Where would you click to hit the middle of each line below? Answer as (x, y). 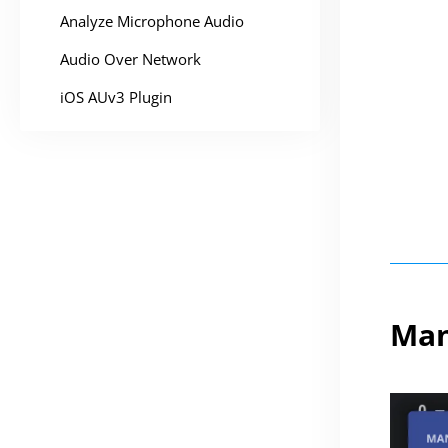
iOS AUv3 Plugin (116, 97)
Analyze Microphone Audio (152, 21)
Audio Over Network (130, 59)
